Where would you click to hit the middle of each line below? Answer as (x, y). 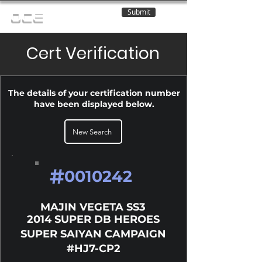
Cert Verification (93, 54)
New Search (92, 132)
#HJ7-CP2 (94, 249)
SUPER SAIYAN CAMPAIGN (93, 234)
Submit (139, 12)
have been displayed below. (94, 104)
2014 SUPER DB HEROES (93, 219)
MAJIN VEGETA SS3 (93, 207)
